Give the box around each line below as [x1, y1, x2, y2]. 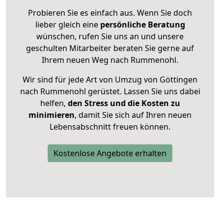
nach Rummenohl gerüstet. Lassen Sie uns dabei [20, 86, 200, 97]
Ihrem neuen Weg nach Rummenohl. [42, 55, 178, 66]
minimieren [28, 110, 75, 121]
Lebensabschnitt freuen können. [50, 121, 170, 133]
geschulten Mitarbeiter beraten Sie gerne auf [26, 43, 194, 54]
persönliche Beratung [100, 19, 185, 30]
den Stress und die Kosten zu [65, 98, 180, 109]
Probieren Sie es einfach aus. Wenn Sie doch [28, 7, 192, 19]
